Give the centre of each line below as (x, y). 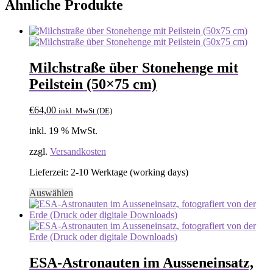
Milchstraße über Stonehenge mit (134, 68)
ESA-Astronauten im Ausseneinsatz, (141, 263)
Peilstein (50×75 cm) (93, 84)
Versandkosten (78, 152)
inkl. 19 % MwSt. (63, 131)
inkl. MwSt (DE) (85, 111)
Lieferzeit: (50, 172)
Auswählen (51, 193)
